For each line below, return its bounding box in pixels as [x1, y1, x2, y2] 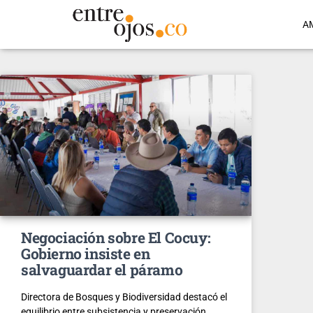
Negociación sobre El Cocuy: [21, 227, 211, 247]
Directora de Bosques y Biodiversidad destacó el [21, 291, 227, 303]
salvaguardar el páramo [21, 259, 183, 279]
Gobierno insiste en [21, 243, 150, 263]
